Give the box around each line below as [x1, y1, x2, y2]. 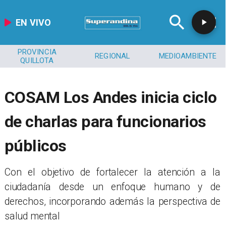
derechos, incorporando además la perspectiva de [4, 195, 221, 207]
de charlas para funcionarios [4, 111, 206, 131]
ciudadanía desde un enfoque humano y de [4, 181, 221, 193]
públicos [4, 136, 67, 155]
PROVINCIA [17, 47, 57, 56]
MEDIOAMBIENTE [158, 51, 217, 61]
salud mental [4, 210, 61, 222]
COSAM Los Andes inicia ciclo [4, 87, 217, 107]
